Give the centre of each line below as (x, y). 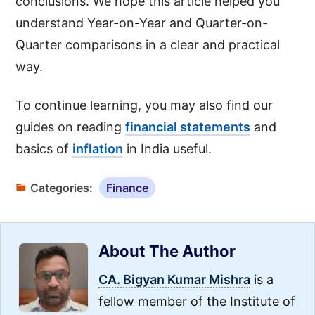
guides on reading (71, 127)
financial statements (188, 127)
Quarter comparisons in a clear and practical (148, 44)
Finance (128, 187)
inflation (98, 148)
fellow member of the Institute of (197, 301)
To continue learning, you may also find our (144, 105)
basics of (44, 148)
